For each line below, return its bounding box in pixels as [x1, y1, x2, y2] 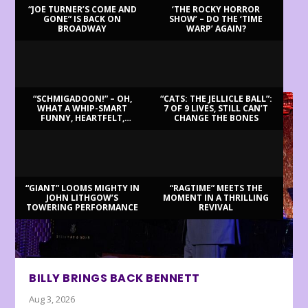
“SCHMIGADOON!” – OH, [32, 92, 132, 104]
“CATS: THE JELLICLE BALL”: [159, 92, 272, 104]
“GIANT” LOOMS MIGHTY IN [25, 181, 140, 194]
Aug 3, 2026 [29, 293, 76, 306]
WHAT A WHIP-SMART [37, 102, 128, 114]
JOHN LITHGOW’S [46, 191, 119, 203]
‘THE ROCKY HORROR [172, 3, 261, 15]
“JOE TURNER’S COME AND [27, 3, 137, 15]
